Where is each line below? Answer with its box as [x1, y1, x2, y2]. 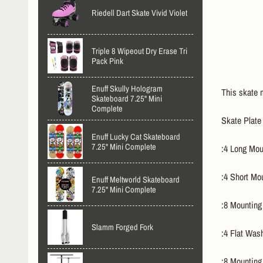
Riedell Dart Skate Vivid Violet [92, 7, 187, 19]
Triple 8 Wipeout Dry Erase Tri [92, 45, 187, 56]
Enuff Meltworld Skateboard [92, 173, 180, 185]
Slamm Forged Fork [92, 221, 153, 233]
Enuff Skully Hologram [92, 83, 163, 95]
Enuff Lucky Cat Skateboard [92, 130, 180, 142]
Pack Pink [92, 55, 123, 66]
